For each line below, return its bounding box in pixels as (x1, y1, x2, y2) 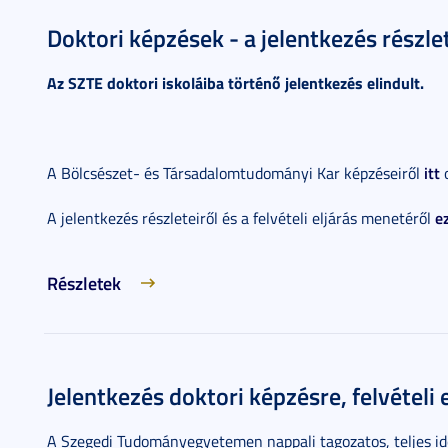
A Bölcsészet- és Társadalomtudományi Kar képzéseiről (47, 162, 424, 184)
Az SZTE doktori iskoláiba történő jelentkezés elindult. (47, 71, 424, 94)
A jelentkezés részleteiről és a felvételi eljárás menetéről (47, 207, 435, 229)
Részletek (47, 270, 121, 296)
